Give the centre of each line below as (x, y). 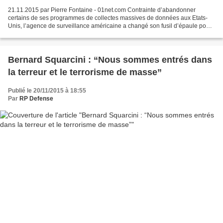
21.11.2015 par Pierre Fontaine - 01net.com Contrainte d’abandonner (102, 10)
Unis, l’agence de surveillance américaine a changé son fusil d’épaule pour (110, 26)
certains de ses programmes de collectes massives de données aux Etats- (108, 18)
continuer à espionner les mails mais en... (64, 34)
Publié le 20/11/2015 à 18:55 (47, 91)
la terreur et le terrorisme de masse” (85, 72)
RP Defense (36, 99)
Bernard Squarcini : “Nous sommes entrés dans (110, 60)
